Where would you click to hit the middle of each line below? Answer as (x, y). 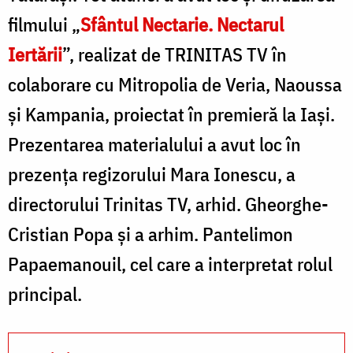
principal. (45, 294)
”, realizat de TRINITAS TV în (175, 54)
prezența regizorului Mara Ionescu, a (152, 174)
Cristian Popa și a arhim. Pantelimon (150, 234)
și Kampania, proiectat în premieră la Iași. (171, 114)
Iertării (35, 54)
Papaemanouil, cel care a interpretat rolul (170, 264)
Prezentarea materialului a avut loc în (154, 144)
